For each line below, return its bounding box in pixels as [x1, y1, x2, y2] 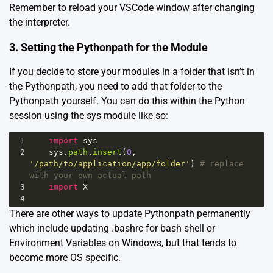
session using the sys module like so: [9, 110, 168, 122]
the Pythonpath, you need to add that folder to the [9, 80, 222, 93]
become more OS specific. [9, 252, 121, 264]
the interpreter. [9, 16, 70, 29]
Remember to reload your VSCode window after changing [9, 2, 255, 14]
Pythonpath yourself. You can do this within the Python [9, 95, 245, 107]
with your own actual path [29, 171, 151, 180]
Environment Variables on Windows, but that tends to [9, 237, 236, 249]
